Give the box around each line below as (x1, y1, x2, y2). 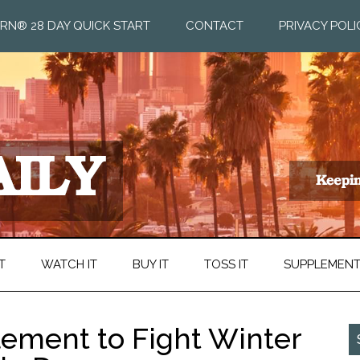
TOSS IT (204, 257, 248, 272)
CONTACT (186, 18, 243, 33)
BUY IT (133, 257, 169, 272)
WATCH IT (41, 257, 97, 272)
